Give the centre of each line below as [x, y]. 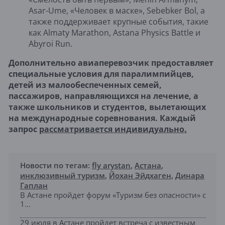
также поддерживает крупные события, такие [119, 21]
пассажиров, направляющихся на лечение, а [103, 96]
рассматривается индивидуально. [113, 129]
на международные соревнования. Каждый [102, 118]
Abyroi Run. [50, 43]
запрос [24, 129]
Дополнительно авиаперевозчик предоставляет [111, 63]
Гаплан [34, 185]
